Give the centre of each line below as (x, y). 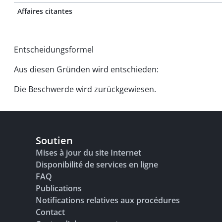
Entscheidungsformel (54, 50)
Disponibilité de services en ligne (97, 165)
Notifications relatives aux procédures (108, 200)
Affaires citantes (45, 11)
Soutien (54, 140)
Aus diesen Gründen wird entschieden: (86, 69)
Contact (50, 212)
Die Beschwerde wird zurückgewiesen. (85, 89)
